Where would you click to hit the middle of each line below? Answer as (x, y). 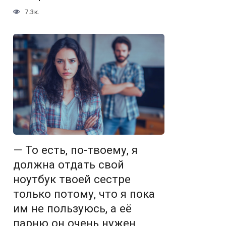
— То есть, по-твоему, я (75, 150)
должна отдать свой (69, 165)
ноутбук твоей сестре (72, 179)
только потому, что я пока (84, 194)
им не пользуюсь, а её (72, 209)
